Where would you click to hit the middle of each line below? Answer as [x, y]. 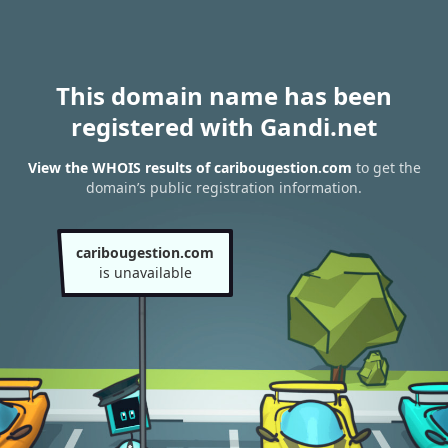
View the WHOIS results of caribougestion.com [189, 168]
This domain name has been [224, 95]
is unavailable [145, 272]
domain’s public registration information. [224, 188]
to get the [386, 168]
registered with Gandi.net [224, 126]
